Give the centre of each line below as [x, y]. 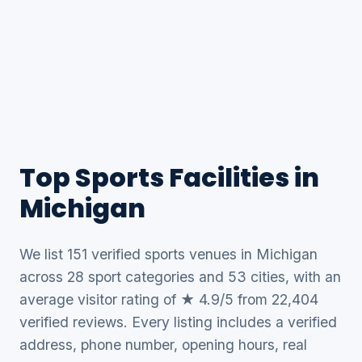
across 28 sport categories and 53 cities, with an [180, 277]
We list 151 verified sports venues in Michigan [168, 254]
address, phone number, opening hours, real [163, 345]
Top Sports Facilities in [169, 177]
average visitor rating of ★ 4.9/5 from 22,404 [169, 299]
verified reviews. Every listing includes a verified [178, 322]
